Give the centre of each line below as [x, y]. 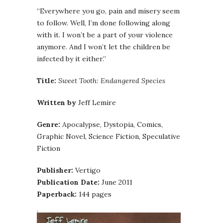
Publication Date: [68, 182]
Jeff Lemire [96, 103]
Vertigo [87, 170]
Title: [47, 81]
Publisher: [55, 170]
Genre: [49, 125]
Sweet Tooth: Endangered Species [112, 81]
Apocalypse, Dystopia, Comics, [111, 125]
